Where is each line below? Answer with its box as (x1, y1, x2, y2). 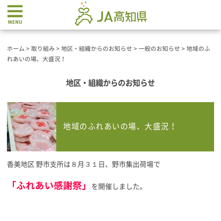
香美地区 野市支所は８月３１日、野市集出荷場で (7, 161, 160, 168)
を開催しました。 (91, 183, 147, 190)
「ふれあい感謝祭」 (7, 181, 91, 190)
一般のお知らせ (139, 46, 180, 51)
